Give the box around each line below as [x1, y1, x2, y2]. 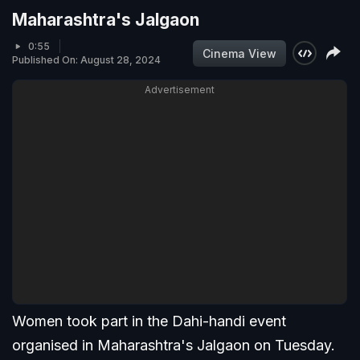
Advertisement [145, 84, 215, 96]
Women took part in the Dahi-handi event [12, 313, 286, 330]
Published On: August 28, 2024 [12, 54, 161, 67]
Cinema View [202, 46, 276, 60]
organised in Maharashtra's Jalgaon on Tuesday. [12, 337, 335, 354]
